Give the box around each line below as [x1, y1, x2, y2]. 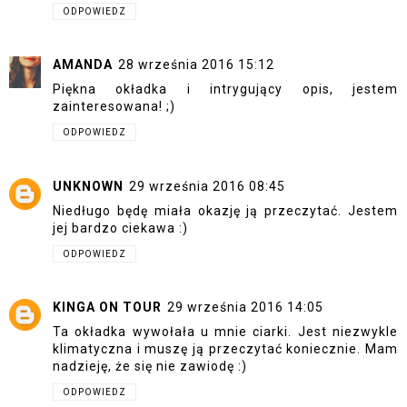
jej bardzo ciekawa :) [53, 220, 188, 235]
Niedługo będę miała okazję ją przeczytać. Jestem [53, 203, 398, 218]
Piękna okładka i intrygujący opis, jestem [53, 82, 398, 97]
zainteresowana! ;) [53, 99, 175, 114]
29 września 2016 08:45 [129, 178, 285, 194]
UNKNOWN [53, 178, 124, 194]
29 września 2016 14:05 [167, 300, 323, 315]
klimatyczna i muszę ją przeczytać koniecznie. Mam [53, 342, 398, 357]
